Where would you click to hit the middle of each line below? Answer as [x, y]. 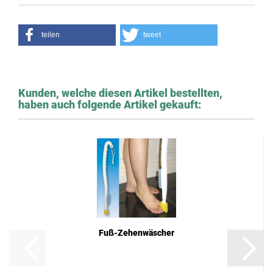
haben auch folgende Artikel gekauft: [110, 105]
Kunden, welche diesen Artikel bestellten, [120, 93]
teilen [51, 35]
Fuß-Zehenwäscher [136, 233]
